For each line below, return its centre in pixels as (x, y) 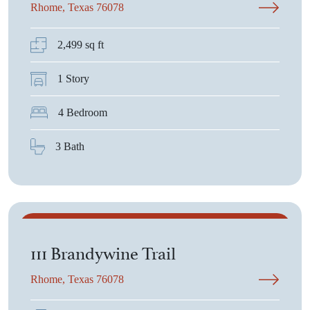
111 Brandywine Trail (103, 252)
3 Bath (70, 146)
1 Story (73, 79)
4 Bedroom (83, 112)
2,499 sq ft (81, 45)
